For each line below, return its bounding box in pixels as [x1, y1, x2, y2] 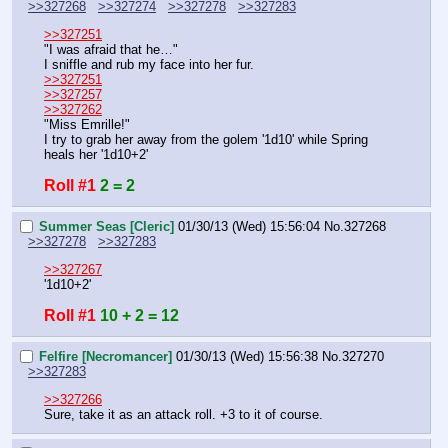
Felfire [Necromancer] [39, 348, 172, 364]
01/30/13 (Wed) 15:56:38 [176, 348, 318, 364]
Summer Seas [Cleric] [39, 218, 174, 234]
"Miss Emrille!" [44, 117, 130, 133]
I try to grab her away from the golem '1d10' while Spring [44, 132, 368, 148]
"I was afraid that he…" [44, 42, 178, 58]
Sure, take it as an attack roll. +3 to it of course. [44, 407, 323, 423]
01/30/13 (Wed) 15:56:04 [178, 218, 320, 234]
